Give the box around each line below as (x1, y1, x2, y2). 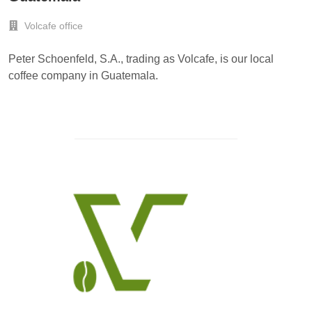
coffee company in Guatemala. (8, 70, 158, 82)
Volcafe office (22, 20, 83, 32)
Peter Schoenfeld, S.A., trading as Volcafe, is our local (8, 53, 274, 65)
